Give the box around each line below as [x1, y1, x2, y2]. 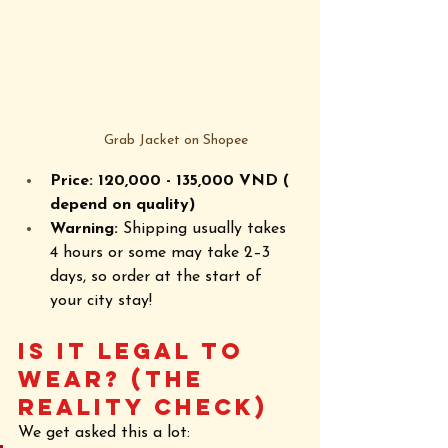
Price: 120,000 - [50, 173, 176, 190]
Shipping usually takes [118, 221, 291, 238]
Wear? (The [18, 365, 214, 394]
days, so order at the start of [50, 269, 267, 286]
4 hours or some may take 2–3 [50, 245, 275, 262]
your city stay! [50, 293, 152, 310]
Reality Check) [18, 393, 268, 422]
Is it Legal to [18, 337, 254, 366]
